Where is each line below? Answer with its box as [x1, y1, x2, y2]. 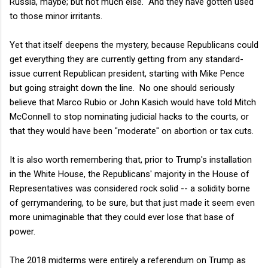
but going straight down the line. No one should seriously [10, 82, 234, 93]
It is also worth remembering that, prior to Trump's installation [10, 154, 252, 165]
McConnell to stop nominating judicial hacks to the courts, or [10, 111, 249, 122]
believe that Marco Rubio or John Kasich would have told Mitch [10, 96, 256, 108]
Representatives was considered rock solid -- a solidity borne [10, 182, 250, 194]
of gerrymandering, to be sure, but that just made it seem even [10, 197, 255, 208]
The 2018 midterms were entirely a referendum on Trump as [10, 254, 246, 266]
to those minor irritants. [10, 10, 102, 22]
